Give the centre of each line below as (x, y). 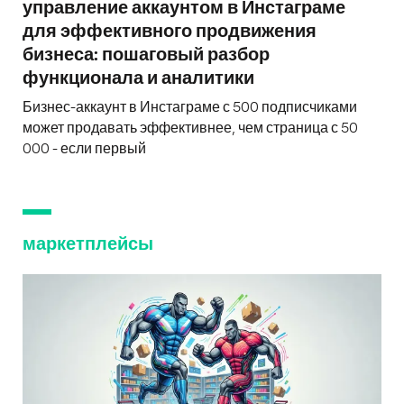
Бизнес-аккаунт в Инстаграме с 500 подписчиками (190, 107)
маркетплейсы (88, 244)
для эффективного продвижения (170, 31)
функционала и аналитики (138, 78)
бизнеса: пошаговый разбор (146, 55)
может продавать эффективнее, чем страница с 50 (190, 128)
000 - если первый (84, 148)
